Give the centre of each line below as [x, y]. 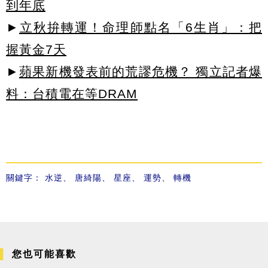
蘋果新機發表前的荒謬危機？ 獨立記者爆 [141, 71]
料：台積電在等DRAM [72, 93]
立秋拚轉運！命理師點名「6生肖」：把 [141, 27]
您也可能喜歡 [44, 254]
